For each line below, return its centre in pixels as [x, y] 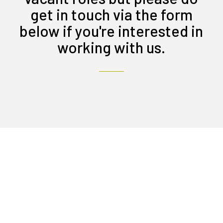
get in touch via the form [111, 14]
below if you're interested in [111, 30]
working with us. [111, 47]
